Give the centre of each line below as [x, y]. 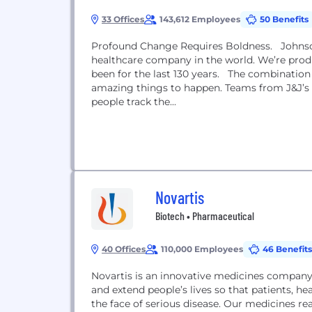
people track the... [134, 102]
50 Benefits [284, 19]
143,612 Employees [200, 19]
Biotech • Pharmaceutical [205, 216]
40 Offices [124, 249]
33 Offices [123, 19]
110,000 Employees [202, 249]
